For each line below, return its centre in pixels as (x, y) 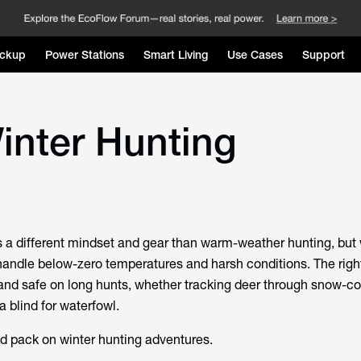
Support (323, 54)
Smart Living (175, 54)
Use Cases (255, 54)
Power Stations (84, 54)
